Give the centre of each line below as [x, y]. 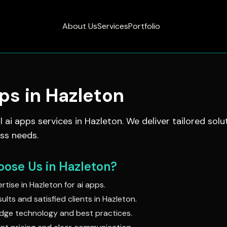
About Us [80, 26]
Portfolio [144, 26]
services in [60, 121]
